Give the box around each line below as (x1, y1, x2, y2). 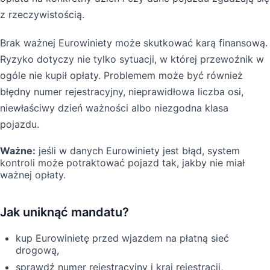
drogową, (16, 243, 59, 256)
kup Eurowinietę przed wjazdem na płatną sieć (16, 231, 229, 244)
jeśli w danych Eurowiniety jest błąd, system (36, 144, 240, 157)
